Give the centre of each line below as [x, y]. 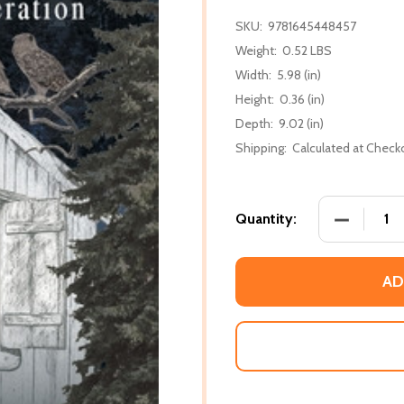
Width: [253, 74]
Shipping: [261, 147]
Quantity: [266, 218]
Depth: [254, 123]
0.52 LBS [307, 50]
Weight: [256, 50]
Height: [255, 99]
